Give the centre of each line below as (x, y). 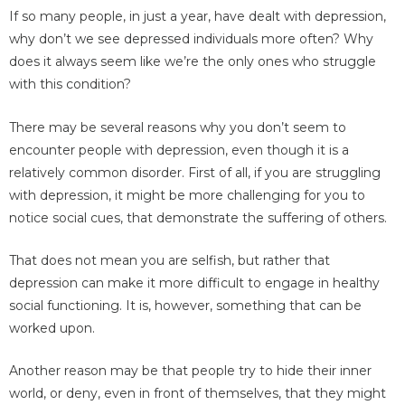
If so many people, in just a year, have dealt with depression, (198, 17)
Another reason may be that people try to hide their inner (190, 371)
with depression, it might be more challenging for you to (187, 195)
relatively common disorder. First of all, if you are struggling (195, 172)
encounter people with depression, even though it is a (179, 150)
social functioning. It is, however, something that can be (185, 306)
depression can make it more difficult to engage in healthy (194, 283)
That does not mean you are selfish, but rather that (170, 261)
